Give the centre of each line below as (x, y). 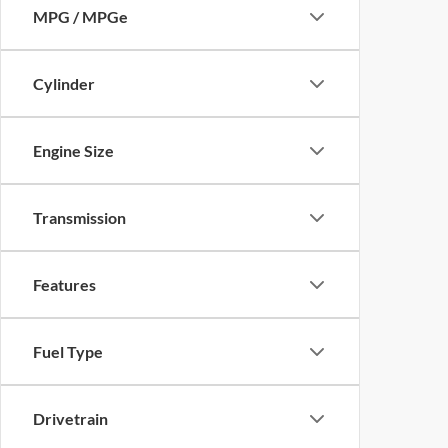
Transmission (79, 217)
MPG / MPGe (80, 16)
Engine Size (73, 150)
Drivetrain (70, 418)
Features (64, 284)
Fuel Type (68, 351)
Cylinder (64, 83)
